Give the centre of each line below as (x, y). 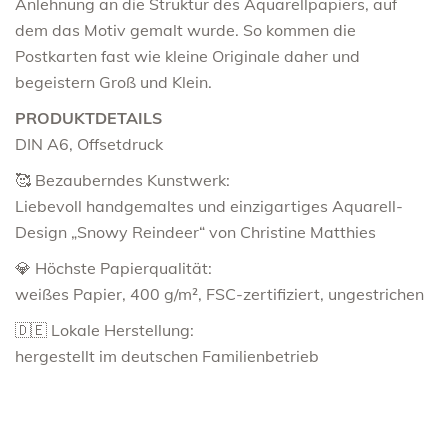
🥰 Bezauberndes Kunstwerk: (122, 179)
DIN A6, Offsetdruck (89, 143)
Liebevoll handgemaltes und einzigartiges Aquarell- (209, 205)
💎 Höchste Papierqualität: (113, 267)
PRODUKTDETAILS (88, 117)
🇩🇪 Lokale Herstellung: (104, 329)
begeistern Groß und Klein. (113, 81)
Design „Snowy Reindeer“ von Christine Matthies (195, 231)
